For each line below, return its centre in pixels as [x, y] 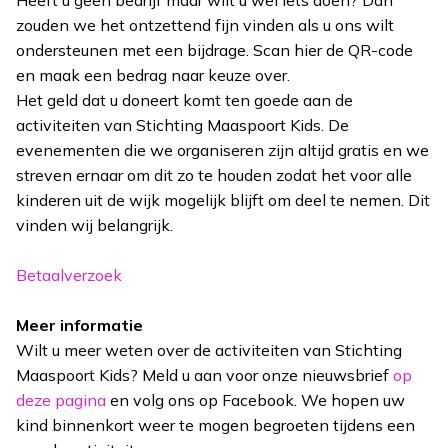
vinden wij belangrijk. [94, 224]
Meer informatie [79, 324]
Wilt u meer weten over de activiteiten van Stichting [209, 349]
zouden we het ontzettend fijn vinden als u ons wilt [205, 24]
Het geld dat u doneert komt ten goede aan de [184, 99]
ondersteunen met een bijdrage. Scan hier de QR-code [214, 49]
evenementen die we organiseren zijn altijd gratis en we [222, 149]
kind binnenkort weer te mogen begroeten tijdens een [215, 424]
